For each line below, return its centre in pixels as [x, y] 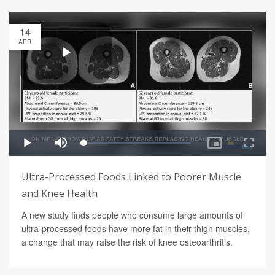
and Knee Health [60, 193]
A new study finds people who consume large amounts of [132, 215]
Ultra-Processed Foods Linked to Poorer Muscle [131, 176]
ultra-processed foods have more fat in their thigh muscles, [136, 228]
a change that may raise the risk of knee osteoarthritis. [127, 242]
